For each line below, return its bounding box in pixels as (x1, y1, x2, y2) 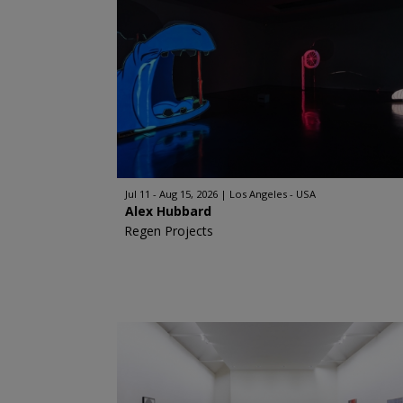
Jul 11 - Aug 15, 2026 (124, 187, 218, 201)
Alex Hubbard (124, 202, 211, 219)
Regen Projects (123, 222, 213, 239)
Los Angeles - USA (228, 187, 316, 201)
